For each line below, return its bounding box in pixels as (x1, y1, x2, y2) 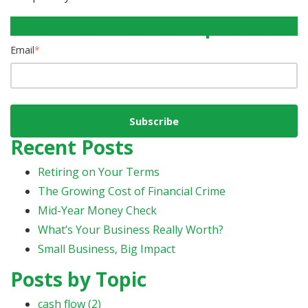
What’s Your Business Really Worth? (38, 221, 223, 237)
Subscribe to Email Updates (10, 12, 270, 39)
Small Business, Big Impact (38, 241, 175, 256)
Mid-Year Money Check (38, 202, 157, 218)
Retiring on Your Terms (38, 164, 159, 179)
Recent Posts (10, 133, 133, 160)
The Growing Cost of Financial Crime (38, 183, 225, 199)
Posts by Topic (10, 265, 146, 292)
